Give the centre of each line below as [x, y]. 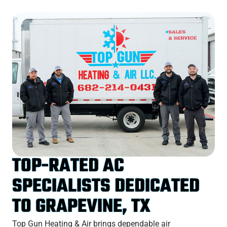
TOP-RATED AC [68, 166]
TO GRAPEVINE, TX [81, 207]
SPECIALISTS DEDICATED [106, 186]
